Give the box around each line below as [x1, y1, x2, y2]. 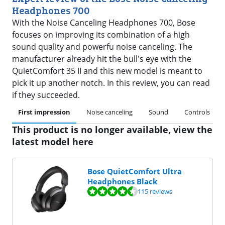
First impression [18, 107, 70, 117]
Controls [184, 107, 210, 117]
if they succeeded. [12, 89, 80, 100]
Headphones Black [87, 176, 157, 186]
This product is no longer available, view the [12, 124, 212, 136]
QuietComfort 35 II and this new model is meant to [12, 65, 202, 76]
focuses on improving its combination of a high [12, 29, 190, 40]
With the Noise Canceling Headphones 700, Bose [12, 17, 195, 28]
